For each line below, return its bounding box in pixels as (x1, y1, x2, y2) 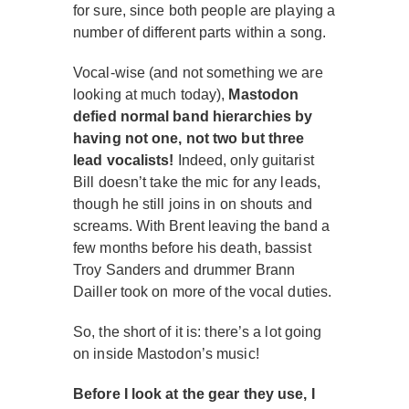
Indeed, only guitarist (173, 152, 314, 168)
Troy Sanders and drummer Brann (73, 262, 296, 278)
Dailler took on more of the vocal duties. (73, 284, 332, 299)
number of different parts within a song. (73, 25, 327, 40)
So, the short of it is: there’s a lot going (73, 324, 322, 340)
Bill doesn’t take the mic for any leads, (73, 174, 321, 190)
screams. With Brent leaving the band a (73, 218, 330, 234)
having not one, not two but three (73, 131, 305, 146)
